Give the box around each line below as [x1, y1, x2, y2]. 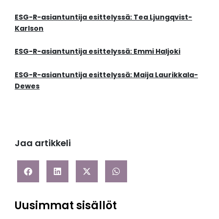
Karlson [15, 23, 44, 33]
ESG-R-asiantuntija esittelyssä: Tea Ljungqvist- [15, 12, 192, 22]
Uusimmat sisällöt [15, 198, 117, 214]
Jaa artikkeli [15, 137, 71, 150]
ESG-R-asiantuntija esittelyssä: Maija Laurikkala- [15, 69, 198, 80]
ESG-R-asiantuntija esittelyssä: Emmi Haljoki [15, 46, 180, 57]
